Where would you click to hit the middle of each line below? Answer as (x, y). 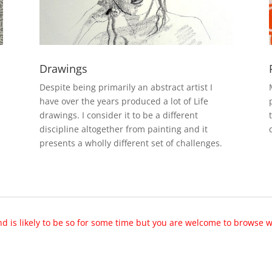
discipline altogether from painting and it (123, 129)
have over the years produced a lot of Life (124, 101)
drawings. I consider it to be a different (118, 115)
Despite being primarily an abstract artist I (126, 87)
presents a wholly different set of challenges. (131, 143)
